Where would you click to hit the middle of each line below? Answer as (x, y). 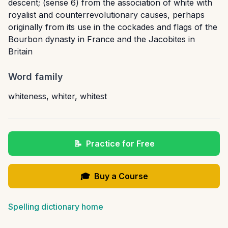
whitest (93, 96)
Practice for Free (120, 144)
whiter (63, 96)
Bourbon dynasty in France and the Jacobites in (102, 39)
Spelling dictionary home (56, 207)
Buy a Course (121, 176)
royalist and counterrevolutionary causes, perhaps (106, 15)
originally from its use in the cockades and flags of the (113, 27)
